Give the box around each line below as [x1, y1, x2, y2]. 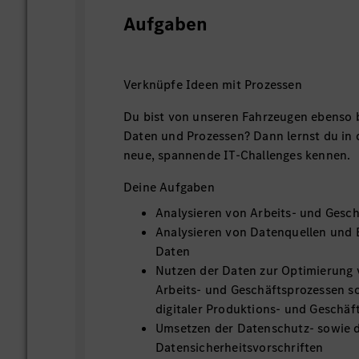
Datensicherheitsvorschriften [155, 339, 324, 356]
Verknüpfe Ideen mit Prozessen [123, 76, 302, 93]
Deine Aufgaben [123, 179, 215, 196]
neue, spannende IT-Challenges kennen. [123, 147, 351, 163]
